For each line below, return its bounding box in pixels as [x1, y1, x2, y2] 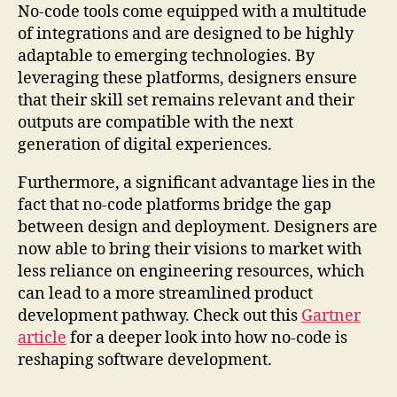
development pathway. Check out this [18, 305, 301, 326]
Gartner [301, 305, 361, 326]
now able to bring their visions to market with [18, 238, 362, 260]
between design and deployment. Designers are [18, 216, 378, 237]
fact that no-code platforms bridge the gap [18, 194, 331, 215]
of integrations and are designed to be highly [18, 23, 354, 44]
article [18, 327, 66, 348]
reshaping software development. [18, 349, 272, 370]
